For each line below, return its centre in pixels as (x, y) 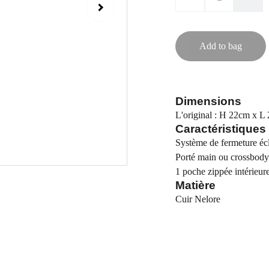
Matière (195, 185)
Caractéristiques (221, 129)
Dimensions (208, 101)
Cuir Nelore (198, 199)
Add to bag (221, 46)
